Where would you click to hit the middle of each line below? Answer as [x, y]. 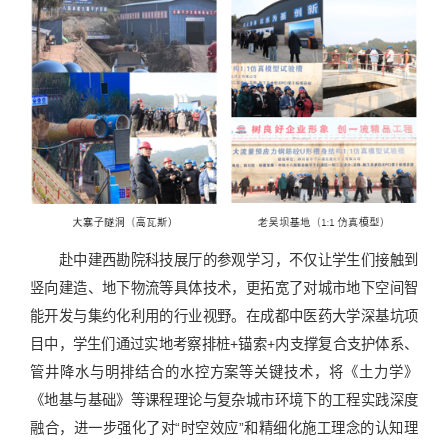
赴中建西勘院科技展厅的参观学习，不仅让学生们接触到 [238, 259]
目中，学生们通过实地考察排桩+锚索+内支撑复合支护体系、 [224, 343]
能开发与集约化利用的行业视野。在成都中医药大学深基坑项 [224, 315]
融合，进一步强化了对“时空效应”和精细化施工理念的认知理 [224, 427]
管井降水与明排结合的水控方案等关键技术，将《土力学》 [224, 371]
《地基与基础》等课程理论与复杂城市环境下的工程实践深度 [224, 399]
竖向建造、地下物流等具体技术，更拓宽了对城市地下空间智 [224, 287]
